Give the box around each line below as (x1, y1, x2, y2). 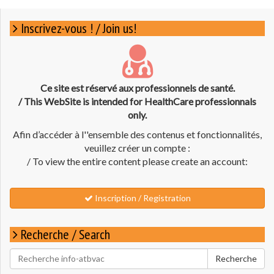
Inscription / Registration (92, 192, 191, 203)
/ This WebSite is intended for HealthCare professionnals (18, 95, 256, 107)
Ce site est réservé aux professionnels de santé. (40, 81, 235, 94)
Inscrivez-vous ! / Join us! (21, 19, 136, 37)
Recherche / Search (21, 225, 110, 243)
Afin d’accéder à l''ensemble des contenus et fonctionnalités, (13, 128, 262, 140)
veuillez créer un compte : (84, 141, 190, 154)
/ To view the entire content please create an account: (27, 155, 248, 167)
